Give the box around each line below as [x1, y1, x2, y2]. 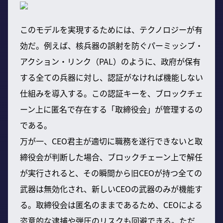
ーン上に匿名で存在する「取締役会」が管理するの [20, 103, 203, 115]
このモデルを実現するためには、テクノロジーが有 [20, 23, 203, 35]
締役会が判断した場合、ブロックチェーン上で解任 [20, 150, 203, 163]
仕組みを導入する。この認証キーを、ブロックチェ [20, 87, 203, 99]
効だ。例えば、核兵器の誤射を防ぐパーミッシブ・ [20, 39, 203, 51]
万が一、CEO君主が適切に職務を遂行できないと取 [20, 134, 203, 147]
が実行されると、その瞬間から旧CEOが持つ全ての [20, 166, 202, 179]
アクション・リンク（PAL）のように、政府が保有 [20, 55, 201, 67]
